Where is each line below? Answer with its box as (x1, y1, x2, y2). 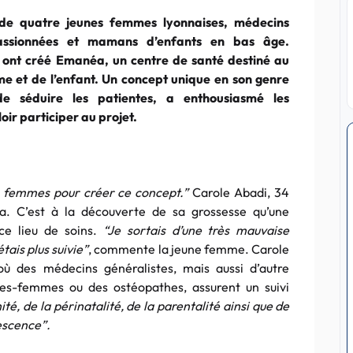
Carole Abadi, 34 (188, 184, 290, 200)
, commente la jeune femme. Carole (88, 241, 290, 257)
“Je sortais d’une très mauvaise (102, 222, 290, 238)
